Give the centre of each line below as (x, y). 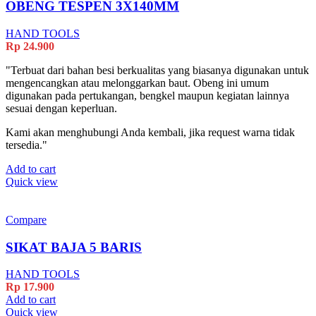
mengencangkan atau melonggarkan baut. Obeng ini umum (137, 83)
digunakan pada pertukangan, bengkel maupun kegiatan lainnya (147, 95)
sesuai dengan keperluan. (61, 108)
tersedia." (26, 145)
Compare (26, 219)
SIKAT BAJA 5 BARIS (74, 247)
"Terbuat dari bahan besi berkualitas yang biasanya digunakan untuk (157, 70)
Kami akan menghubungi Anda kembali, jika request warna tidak (150, 132)
